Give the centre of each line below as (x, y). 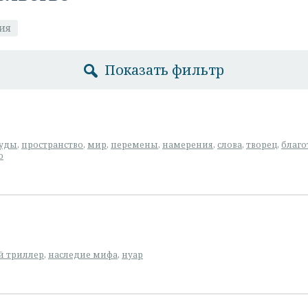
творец (262, 145)
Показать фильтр (164, 70)
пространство (52, 145)
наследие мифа (83, 255)
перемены (134, 145)
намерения (188, 145)
